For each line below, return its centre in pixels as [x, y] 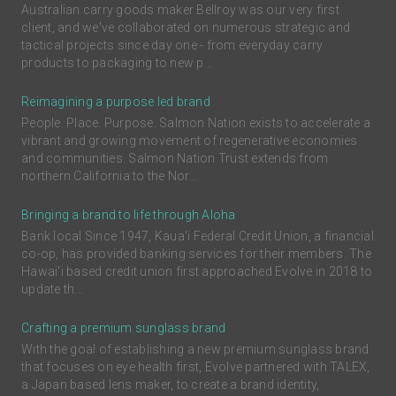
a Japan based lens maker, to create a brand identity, [171, 385]
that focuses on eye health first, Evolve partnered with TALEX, [196, 367]
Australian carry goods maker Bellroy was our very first [180, 10]
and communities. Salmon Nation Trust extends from [175, 159]
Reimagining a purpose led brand [116, 102]
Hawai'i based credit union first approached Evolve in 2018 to [197, 272]
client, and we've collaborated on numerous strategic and [186, 28]
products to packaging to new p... [117, 63]
